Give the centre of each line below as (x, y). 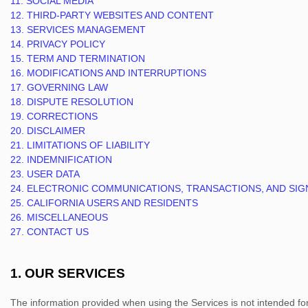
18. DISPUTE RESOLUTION (72, 102)
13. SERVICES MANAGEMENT (78, 30)
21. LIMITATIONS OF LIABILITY (80, 145)
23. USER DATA (45, 174)
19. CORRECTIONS (54, 116)
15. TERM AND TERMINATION (78, 58)
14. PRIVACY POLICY (58, 44)
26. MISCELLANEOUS (59, 217)
